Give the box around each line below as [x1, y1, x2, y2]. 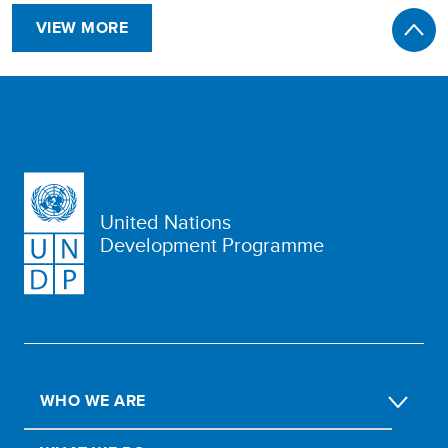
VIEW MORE [36, 15, 129, 39]
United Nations [100, 207, 231, 237]
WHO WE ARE [40, 388, 146, 412]
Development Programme [100, 230, 324, 260]
